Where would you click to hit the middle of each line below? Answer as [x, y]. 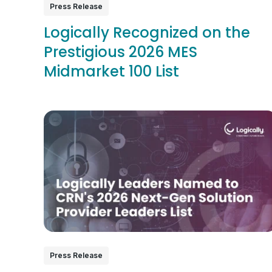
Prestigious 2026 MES [121, 52]
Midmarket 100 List [111, 71]
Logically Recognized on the [147, 32]
